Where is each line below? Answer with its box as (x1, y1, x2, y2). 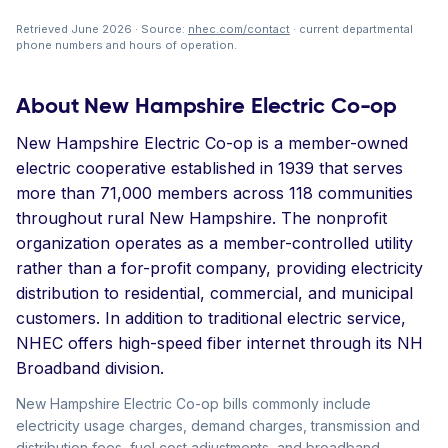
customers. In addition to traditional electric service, (16, 308, 406, 328)
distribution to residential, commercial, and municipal (16, 283, 413, 303)
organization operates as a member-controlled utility (16, 233, 413, 253)
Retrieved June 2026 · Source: (16, 22, 188, 36)
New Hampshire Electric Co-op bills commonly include (16, 395, 371, 412)
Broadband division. (16, 358, 164, 378)
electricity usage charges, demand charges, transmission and (16, 417, 420, 434)
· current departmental (290, 22, 413, 36)
